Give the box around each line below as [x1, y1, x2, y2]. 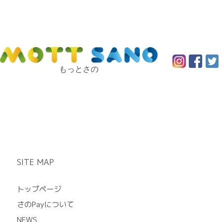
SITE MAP [17, 156, 54, 167]
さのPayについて [17, 199, 74, 210]
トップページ [17, 183, 61, 194]
